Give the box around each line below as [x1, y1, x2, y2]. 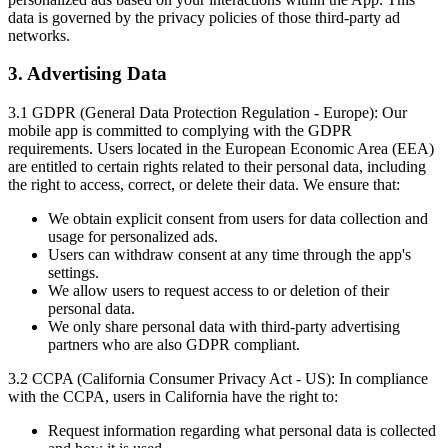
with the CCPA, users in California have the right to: [8, 388, 338, 406]
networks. [8, 26, 70, 44]
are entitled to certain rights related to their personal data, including [8, 158, 426, 176]
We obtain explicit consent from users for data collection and [48, 210, 428, 228]
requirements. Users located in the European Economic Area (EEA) [8, 140, 434, 158]
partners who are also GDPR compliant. [48, 336, 300, 354]
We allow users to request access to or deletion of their [48, 282, 389, 300]
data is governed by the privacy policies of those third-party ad [8, 8, 400, 26]
